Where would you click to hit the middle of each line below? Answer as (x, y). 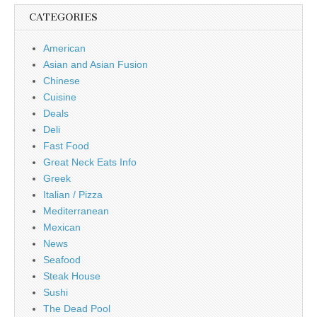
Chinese (62, 81)
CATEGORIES (63, 17)
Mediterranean (76, 211)
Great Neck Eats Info (90, 162)
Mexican (62, 227)
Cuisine (60, 97)
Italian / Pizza (73, 195)
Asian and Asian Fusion (96, 64)
